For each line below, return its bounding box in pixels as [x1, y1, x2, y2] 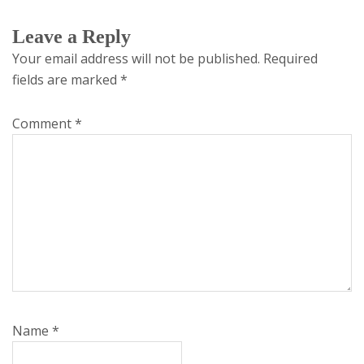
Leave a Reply [12, 26, 131, 47]
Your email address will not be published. [12, 50, 260, 67]
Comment [12, 115, 75, 132]
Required [263, 50, 318, 67]
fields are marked [12, 71, 120, 89]
